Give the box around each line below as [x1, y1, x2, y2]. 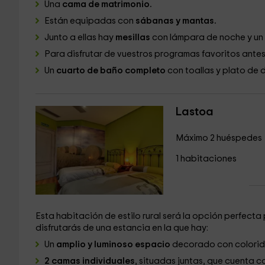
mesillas [115, 33, 152, 42]
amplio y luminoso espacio [56, 240, 172, 249]
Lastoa [175, 106, 214, 118]
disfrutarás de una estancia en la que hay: [35, 224, 208, 232]
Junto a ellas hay [44, 33, 115, 42]
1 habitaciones [175, 154, 237, 163]
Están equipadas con [44, 17, 135, 25]
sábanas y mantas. [135, 17, 216, 25]
